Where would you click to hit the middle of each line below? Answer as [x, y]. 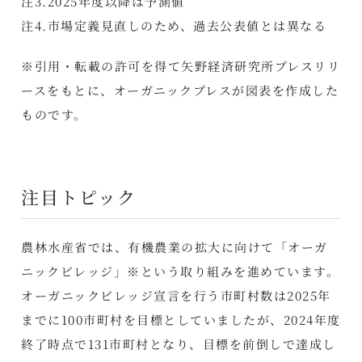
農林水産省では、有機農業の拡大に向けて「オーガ [175, 246]
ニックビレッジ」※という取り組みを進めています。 [181, 271]
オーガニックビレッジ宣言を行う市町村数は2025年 [176, 295]
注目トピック [79, 196]
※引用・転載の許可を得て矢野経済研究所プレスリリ [181, 65]
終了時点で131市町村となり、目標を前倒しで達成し [179, 343]
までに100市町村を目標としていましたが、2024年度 [181, 319]
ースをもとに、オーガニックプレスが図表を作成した [180, 90]
